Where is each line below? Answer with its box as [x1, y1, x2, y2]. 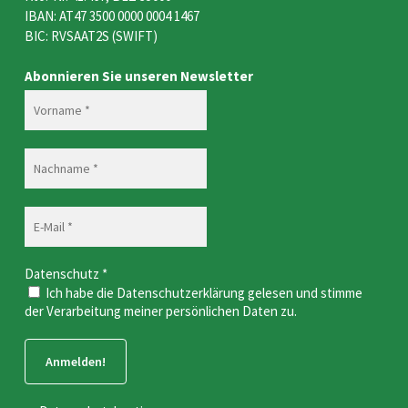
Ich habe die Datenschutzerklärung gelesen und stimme [42, 284, 362, 301]
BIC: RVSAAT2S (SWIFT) [24, 27, 158, 45]
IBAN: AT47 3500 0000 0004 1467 [24, 7, 199, 25]
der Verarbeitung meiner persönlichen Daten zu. [24, 302, 297, 320]
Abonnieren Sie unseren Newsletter [24, 67, 253, 85]
